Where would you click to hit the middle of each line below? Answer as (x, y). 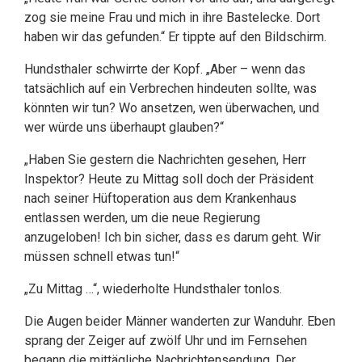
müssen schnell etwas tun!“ (102, 257)
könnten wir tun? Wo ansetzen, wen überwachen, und (172, 108)
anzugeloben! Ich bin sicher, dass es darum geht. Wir (173, 237)
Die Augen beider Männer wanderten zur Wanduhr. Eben (180, 321)
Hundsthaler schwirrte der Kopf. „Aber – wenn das (165, 69)
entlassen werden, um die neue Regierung (142, 218)
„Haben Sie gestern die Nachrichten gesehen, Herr (165, 160)
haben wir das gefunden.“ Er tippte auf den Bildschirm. (177, 37)
